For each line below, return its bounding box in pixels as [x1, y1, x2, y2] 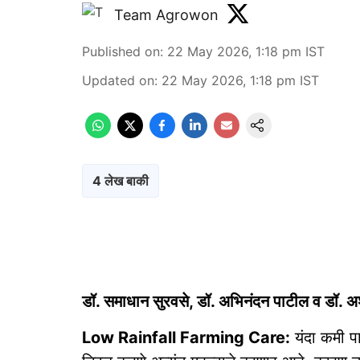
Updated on [82, 72, 154, 88]
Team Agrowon [114, 6, 219, 23]
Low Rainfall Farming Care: [82, 328, 290, 347]
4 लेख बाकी [92, 173, 149, 189]
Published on [82, 43, 160, 59]
